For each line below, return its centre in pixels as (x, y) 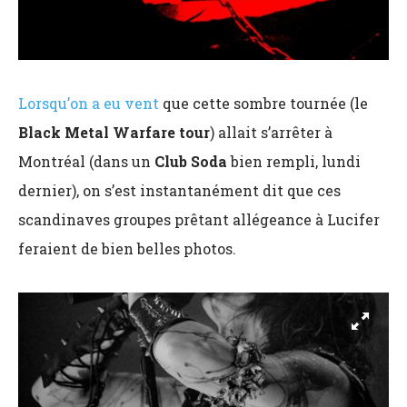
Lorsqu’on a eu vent (89, 103)
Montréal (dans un (86, 161)
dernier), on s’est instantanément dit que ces (179, 190)
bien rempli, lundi (294, 161)
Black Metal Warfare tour (114, 132)
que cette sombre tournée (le (263, 103)
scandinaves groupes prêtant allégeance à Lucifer (199, 219)
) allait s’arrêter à (271, 132)
